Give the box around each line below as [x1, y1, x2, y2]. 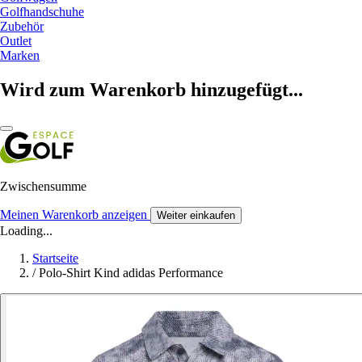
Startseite [32, 250, 78, 265]
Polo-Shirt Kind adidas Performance [39, 265, 223, 280]
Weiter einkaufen [157, 208, 235, 221]
